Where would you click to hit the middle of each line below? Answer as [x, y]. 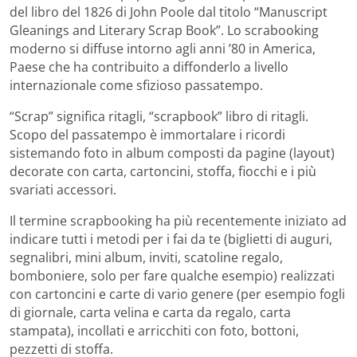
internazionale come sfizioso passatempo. [136, 86]
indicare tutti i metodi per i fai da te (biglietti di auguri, [171, 239]
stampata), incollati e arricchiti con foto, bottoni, [154, 331]
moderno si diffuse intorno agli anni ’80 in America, [163, 49]
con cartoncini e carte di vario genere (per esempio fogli [177, 294]
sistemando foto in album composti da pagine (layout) [172, 153]
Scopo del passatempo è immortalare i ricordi [147, 135]
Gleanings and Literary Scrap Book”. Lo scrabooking [164, 31]
